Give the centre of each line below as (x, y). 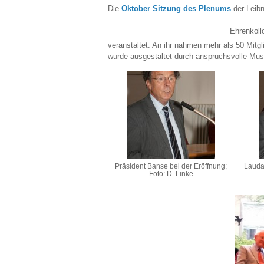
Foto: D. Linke (171, 174)
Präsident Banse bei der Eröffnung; (171, 166)
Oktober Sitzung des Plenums (176, 8)
